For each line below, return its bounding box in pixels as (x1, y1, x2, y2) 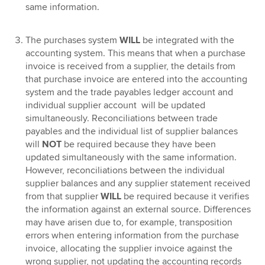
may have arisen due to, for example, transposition (25, 216, 233, 228)
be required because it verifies (121, 190, 250, 202)
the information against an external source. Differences (25, 203, 251, 215)
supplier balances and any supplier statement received (25, 177, 251, 189)
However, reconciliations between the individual (25, 164, 225, 176)
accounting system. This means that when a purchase (25, 47, 246, 59)
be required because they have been (62, 138, 216, 150)
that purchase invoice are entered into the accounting (25, 73, 248, 85)
